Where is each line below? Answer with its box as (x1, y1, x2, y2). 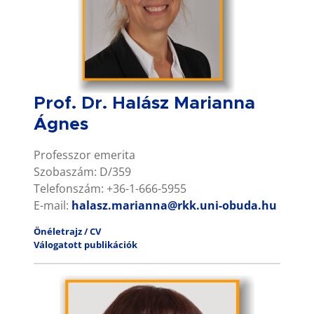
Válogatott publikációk (34, 238, 137, 251)
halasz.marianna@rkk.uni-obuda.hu (71, 197, 277, 213)
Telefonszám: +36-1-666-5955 (34, 180, 186, 196)
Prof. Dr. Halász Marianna (34, 94, 255, 112)
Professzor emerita (34, 146, 135, 163)
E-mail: (34, 197, 71, 213)
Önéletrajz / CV (34, 224, 101, 238)
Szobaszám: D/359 (34, 163, 131, 179)
